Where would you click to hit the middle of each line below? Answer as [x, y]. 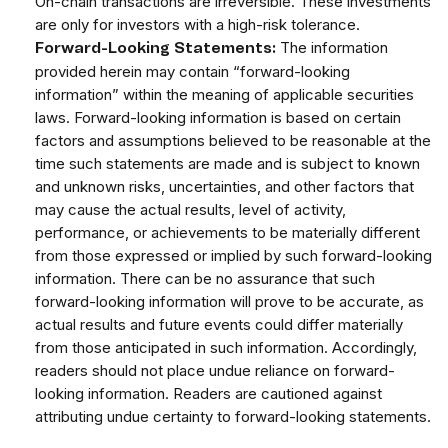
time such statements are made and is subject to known [227, 164]
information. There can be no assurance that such [205, 279]
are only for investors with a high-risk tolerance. [197, 25]
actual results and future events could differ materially [219, 325]
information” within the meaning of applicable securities [224, 95]
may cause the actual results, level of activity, [190, 210]
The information [332, 48]
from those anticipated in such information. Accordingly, [226, 348]
